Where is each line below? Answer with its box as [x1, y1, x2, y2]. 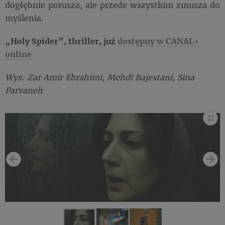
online [5, 49, 32, 60]
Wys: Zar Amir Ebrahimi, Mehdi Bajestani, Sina [5, 72, 194, 83]
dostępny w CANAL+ [118, 36, 199, 47]
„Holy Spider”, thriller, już [5, 36, 118, 47]
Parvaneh [5, 85, 43, 96]
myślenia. [5, 13, 49, 24]
